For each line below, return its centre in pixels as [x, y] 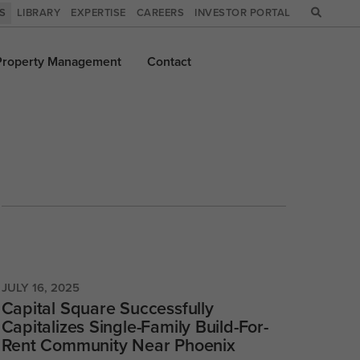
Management [85, 62]
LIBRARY [39, 13]
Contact [169, 62]
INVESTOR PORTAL [243, 13]
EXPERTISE [98, 13]
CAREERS [160, 13]
